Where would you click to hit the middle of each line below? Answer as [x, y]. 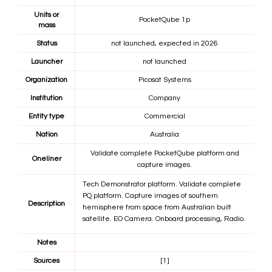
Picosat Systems [165, 80]
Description [46, 204]
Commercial [165, 117]
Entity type [46, 117]
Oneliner [46, 159]
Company [165, 98]
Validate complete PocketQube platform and [165, 154]
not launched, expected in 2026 [165, 44]
